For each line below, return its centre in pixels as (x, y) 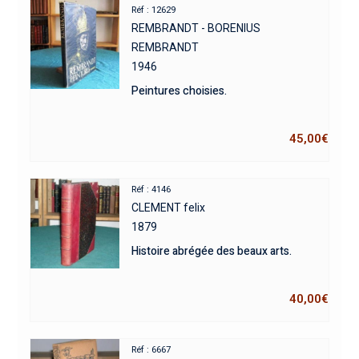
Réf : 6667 (151, 349)
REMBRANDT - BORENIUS (196, 28)
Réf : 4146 (151, 189)
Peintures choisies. (179, 91)
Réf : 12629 (154, 10)
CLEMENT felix (169, 207)
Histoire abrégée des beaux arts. (212, 251)
